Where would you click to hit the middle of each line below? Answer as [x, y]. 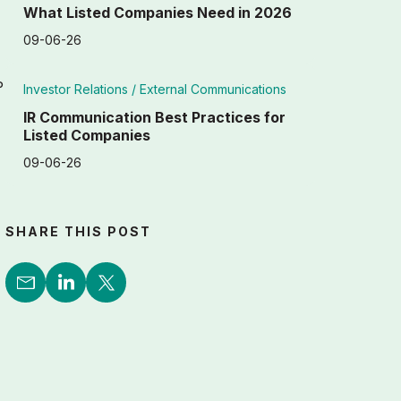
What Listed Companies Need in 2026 [158, 13]
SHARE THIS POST [79, 231]
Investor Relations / [82, 89]
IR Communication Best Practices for [155, 117]
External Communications [213, 89]
